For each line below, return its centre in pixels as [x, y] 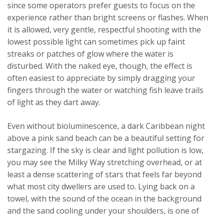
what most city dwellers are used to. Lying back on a [101, 187]
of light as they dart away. [54, 102]
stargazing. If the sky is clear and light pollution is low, [105, 150]
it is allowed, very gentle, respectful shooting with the [104, 30]
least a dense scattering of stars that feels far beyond [104, 175]
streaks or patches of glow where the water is [90, 54]
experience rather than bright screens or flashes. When [108, 18]
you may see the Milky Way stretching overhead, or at [105, 163]
